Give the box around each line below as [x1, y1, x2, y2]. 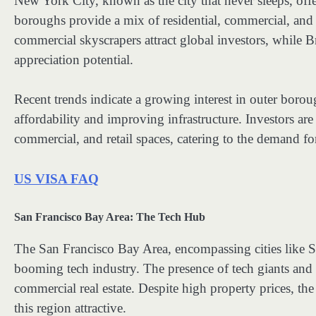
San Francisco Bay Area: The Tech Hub [14, 211, 205, 224]
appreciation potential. [14, 51, 133, 67]
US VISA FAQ [14, 171, 99, 186]
